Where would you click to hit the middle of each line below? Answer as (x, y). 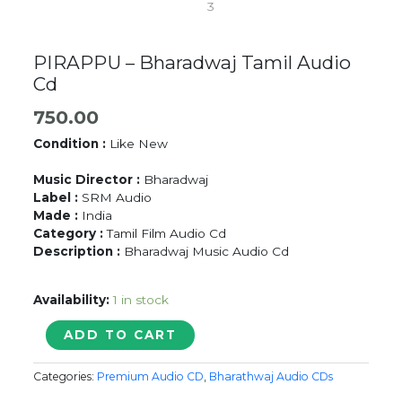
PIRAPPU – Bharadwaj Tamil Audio (192, 62)
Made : (58, 216)
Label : (56, 198)
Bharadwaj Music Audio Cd (207, 252)
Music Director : (87, 180)
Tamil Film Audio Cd (167, 234)
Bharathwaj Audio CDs (271, 377)
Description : (79, 252)
